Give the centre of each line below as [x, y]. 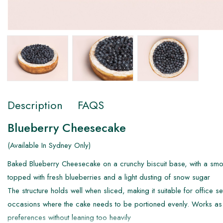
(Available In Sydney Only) [49, 145]
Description [35, 105]
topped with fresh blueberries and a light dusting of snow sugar [109, 177]
